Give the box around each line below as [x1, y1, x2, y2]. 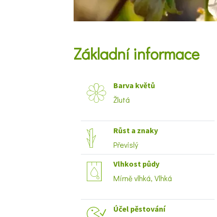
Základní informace [74, 44, 200, 63]
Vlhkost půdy [113, 159, 159, 169]
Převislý [113, 139, 138, 150]
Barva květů [113, 80, 155, 90]
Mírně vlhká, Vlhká [113, 173, 172, 183]
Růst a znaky [113, 125, 158, 135]
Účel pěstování [113, 204, 165, 214]
